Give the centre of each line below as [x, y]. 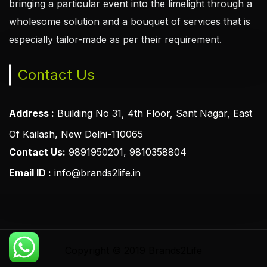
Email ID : [30, 173]
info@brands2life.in [96, 173]
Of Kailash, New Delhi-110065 [76, 134]
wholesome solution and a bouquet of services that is [130, 22]
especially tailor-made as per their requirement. [115, 40]
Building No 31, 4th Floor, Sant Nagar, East [153, 114]
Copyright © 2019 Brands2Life [133, 251]
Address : [32, 114]
